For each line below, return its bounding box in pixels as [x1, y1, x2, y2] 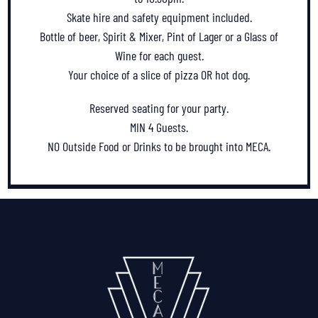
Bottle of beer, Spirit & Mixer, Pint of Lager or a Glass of [40, 28, 278, 44]
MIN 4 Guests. [130, 119, 188, 135]
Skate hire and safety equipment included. [66, 9, 252, 25]
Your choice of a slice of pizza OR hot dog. [68, 66, 250, 82]
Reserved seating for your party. [89, 99, 229, 116]
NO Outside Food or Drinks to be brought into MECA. [48, 138, 270, 154]
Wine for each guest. [114, 47, 204, 63]
